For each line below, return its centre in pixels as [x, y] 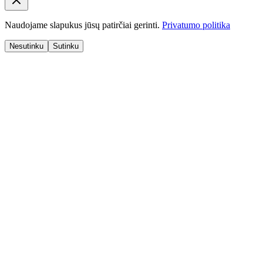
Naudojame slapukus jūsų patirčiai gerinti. [82, 25]
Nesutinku [26, 46]
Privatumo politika [196, 25]
